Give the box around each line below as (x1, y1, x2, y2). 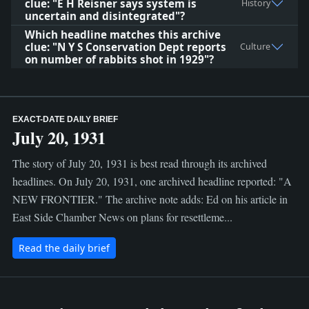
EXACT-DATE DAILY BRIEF (12, 115, 118, 123)
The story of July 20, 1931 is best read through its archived (12, 156, 267, 170)
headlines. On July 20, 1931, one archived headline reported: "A (12, 174, 292, 188)
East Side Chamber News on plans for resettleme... (12, 210, 232, 224)
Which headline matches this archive (25, 28, 221, 41)
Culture (240, 41, 270, 52)
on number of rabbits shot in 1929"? (25, 52, 214, 66)
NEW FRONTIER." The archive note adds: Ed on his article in (12, 192, 288, 206)
